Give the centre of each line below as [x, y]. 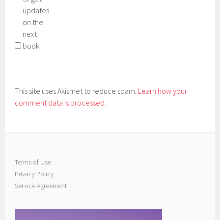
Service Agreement [41, 185]
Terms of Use [33, 162]
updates [36, 10]
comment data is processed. [61, 102]
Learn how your [163, 91]
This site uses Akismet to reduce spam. [77, 91]
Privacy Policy [34, 174]
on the [33, 22]
